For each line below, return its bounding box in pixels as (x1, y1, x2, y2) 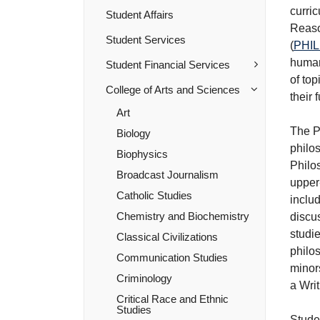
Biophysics (116, 148, 168, 160)
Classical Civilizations (116, 231, 218, 243)
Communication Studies (116, 251, 228, 264)
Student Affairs (106, 9, 174, 21)
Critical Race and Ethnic (116, 293, 229, 305)
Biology (116, 127, 151, 139)
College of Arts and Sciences (106, 84, 240, 96)
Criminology (116, 272, 172, 284)
